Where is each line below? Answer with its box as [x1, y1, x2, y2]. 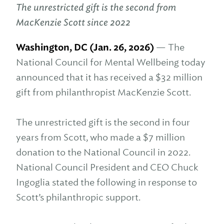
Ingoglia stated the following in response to [16, 176, 197, 188]
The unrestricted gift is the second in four [16, 116, 190, 128]
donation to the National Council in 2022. [16, 146, 190, 158]
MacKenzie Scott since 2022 [16, 16, 130, 28]
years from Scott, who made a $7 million [16, 131, 185, 143]
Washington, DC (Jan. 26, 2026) [16, 41, 154, 53]
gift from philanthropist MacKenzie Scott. [16, 86, 193, 98]
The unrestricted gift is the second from [16, 1, 176, 13]
